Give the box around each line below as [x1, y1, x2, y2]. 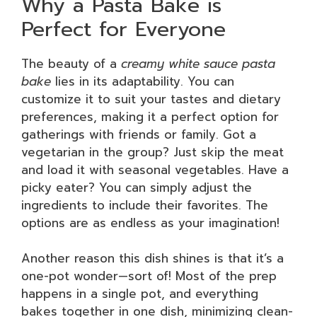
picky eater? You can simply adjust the [21, 178, 252, 197]
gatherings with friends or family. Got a [21, 125, 256, 144]
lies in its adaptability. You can [51, 71, 234, 91]
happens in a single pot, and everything [21, 284, 258, 303]
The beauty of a [21, 54, 121, 73]
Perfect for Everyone [21, 13, 226, 45]
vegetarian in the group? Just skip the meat [21, 142, 284, 161]
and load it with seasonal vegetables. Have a [21, 160, 289, 179]
